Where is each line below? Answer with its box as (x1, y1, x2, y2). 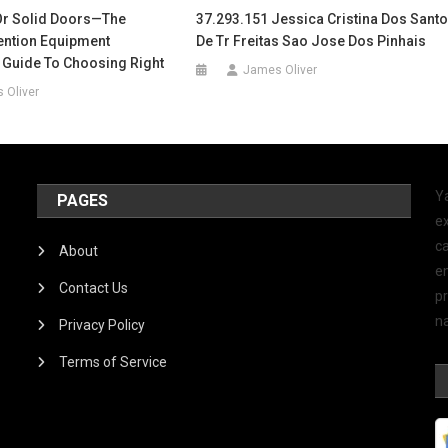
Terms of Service (59, 353, 168, 370)
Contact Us (59, 279, 129, 296)
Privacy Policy (59, 316, 146, 333)
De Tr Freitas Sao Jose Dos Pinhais (196, 32, 427, 49)
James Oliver (243, 62, 318, 77)
